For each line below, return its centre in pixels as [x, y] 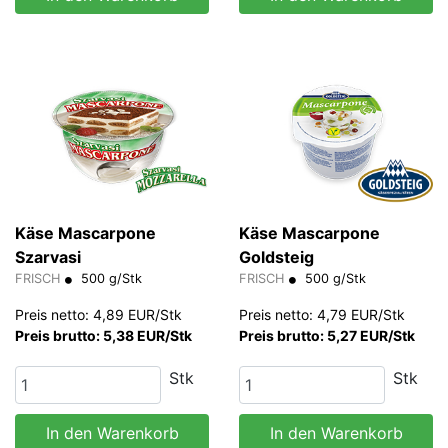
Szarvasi [48, 257]
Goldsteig [276, 257]
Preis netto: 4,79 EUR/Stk [322, 315]
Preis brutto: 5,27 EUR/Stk [327, 336]
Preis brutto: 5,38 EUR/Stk [103, 336]
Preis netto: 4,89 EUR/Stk [98, 315]
